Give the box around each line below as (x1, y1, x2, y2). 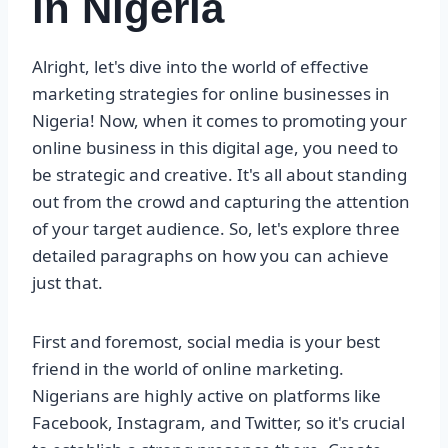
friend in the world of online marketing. (32, 357, 344, 381)
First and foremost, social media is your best (32, 330, 380, 354)
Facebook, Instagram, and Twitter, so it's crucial (32, 411, 405, 435)
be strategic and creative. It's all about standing (32, 163, 407, 187)
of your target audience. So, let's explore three (32, 217, 400, 241)
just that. (32, 271, 103, 295)
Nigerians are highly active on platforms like (32, 384, 381, 408)
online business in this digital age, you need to (32, 136, 398, 160)
